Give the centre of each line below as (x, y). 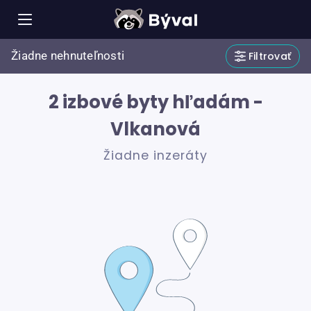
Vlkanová (155, 129)
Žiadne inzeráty (155, 156)
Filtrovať (269, 56)
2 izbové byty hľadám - (155, 102)
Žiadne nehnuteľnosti (68, 56)
